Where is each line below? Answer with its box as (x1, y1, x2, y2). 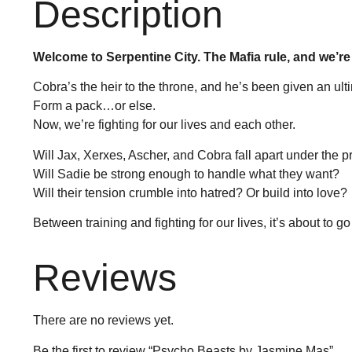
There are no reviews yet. (33, 313, 174, 328)
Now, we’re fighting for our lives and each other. (33, 118, 295, 132)
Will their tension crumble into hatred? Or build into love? (33, 185, 347, 200)
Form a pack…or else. (33, 99, 156, 113)
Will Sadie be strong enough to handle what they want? (33, 167, 339, 181)
